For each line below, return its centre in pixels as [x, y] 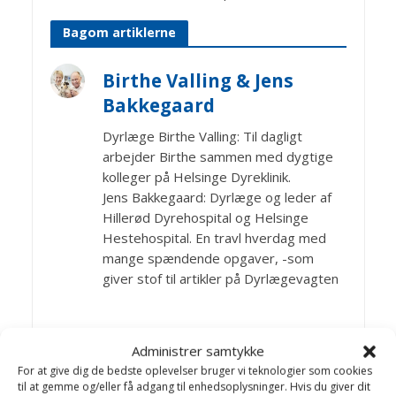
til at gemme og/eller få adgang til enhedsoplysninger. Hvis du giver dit [194, 386]
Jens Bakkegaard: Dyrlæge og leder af [217, 197]
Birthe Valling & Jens [198, 80]
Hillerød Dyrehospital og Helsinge [205, 217]
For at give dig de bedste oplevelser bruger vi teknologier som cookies [195, 370]
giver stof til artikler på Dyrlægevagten [220, 278]
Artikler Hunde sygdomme [147, 347]
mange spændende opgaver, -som [208, 258]
